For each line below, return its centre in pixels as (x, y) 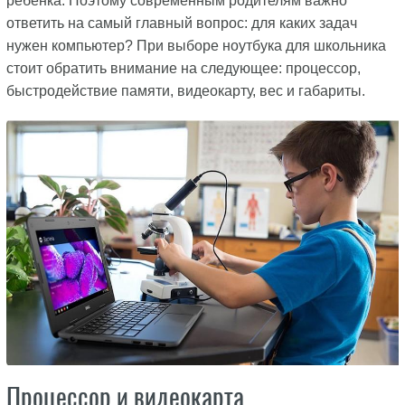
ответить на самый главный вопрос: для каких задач (181, 23)
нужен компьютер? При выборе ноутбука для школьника (196, 46)
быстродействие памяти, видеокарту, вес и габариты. (185, 91)
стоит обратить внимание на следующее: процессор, (183, 68)
